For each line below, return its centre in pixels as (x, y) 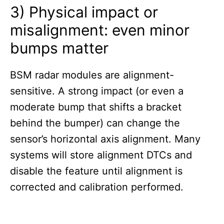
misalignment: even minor (100, 30)
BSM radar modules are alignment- (92, 75)
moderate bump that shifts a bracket (96, 107)
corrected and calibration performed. (97, 187)
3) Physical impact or (84, 12)
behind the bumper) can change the (95, 123)
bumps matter (59, 48)
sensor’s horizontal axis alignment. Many (105, 139)
